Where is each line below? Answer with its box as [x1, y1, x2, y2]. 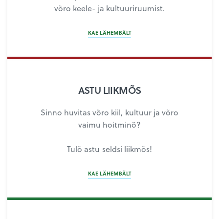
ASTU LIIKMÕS [78, 82, 141, 97]
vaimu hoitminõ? [78, 118, 141, 130]
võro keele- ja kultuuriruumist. [54, 2, 165, 14]
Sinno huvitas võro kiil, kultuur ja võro [41, 106, 178, 118]
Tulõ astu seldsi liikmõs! [67, 143, 152, 154]
